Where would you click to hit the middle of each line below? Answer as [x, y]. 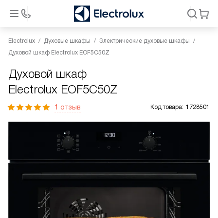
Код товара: [167, 107]
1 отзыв [68, 107]
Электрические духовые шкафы [145, 41]
